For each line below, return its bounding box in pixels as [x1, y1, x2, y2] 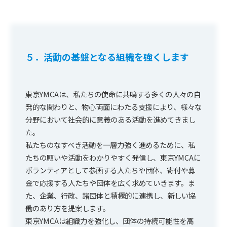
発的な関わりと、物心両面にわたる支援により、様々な [25, 101, 202, 112]
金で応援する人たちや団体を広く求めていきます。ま [25, 177, 195, 188]
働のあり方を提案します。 [25, 202, 110, 213]
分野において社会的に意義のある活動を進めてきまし [25, 113, 196, 125]
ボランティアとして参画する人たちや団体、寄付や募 [25, 164, 195, 175]
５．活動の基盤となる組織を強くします [25, 50, 189, 63]
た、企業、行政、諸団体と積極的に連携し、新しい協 [25, 190, 196, 201]
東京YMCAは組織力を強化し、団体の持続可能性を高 [25, 215, 194, 226]
